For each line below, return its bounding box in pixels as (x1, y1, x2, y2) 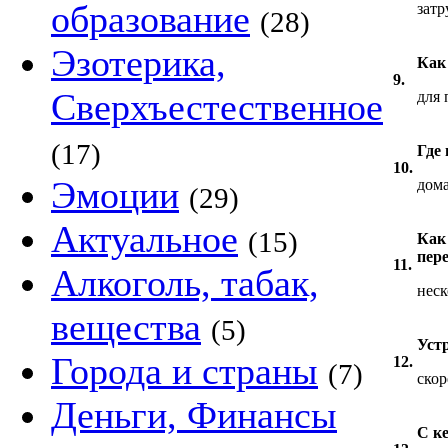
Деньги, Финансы (51, 394, 337, 436)
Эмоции (51, 174, 179, 216)
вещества (51, 306, 201, 348)
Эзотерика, (51, 42, 226, 84)
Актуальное (51, 218, 238, 260)
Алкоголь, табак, (51, 262, 319, 304)
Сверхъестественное (51, 86, 383, 128)
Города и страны (51, 350, 318, 392)
